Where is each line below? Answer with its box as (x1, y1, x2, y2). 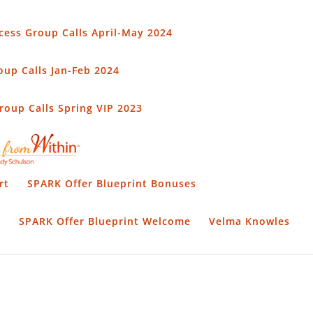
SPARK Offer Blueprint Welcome (18, 214, 191, 228)
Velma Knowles (208, 214, 290, 228)
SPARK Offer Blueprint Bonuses (27, 177, 196, 190)
